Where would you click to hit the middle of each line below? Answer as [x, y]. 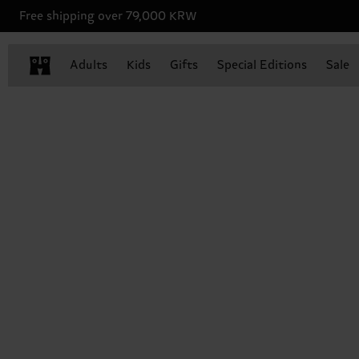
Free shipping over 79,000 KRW [108, 16]
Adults [89, 65]
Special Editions [262, 65]
